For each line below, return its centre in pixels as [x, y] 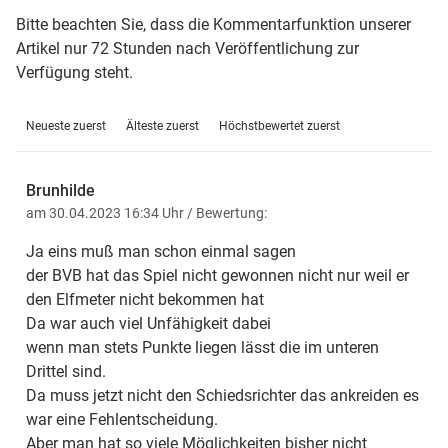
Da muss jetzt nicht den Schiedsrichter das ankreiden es [222, 396]
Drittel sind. [66, 372]
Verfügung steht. [74, 73]
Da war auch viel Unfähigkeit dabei [148, 324]
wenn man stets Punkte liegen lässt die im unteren [202, 348]
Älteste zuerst [162, 126]
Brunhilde [60, 191]
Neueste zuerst [66, 126]
